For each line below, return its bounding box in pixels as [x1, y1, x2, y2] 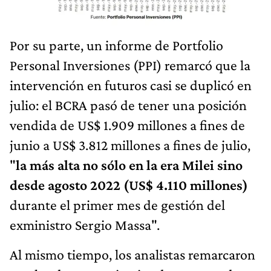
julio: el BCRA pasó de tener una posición [10, 96, 247, 113]
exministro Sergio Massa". [10, 216, 160, 233]
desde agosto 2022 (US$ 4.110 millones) [10, 176, 248, 193]
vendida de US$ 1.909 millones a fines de [10, 116, 245, 133]
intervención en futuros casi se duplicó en [10, 76, 252, 93]
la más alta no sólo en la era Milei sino [16, 156, 243, 173]
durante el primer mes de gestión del [10, 196, 225, 213]
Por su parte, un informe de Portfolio [10, 36, 223, 53]
